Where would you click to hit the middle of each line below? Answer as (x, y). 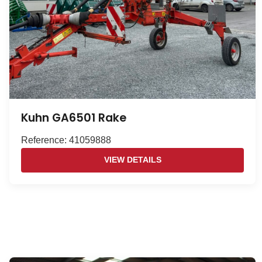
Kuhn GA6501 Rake (74, 118)
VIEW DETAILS (132, 160)
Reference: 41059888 (66, 140)
